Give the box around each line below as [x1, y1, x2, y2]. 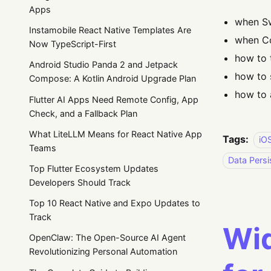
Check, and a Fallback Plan [29, 108, 137, 119]
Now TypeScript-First [29, 39, 116, 50]
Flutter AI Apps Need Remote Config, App [29, 94, 198, 105]
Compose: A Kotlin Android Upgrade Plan [29, 73, 196, 84]
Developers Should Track [29, 177, 131, 188]
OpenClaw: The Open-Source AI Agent [29, 232, 186, 243]
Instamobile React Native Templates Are [29, 25, 191, 36]
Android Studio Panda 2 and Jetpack [29, 59, 178, 70]
